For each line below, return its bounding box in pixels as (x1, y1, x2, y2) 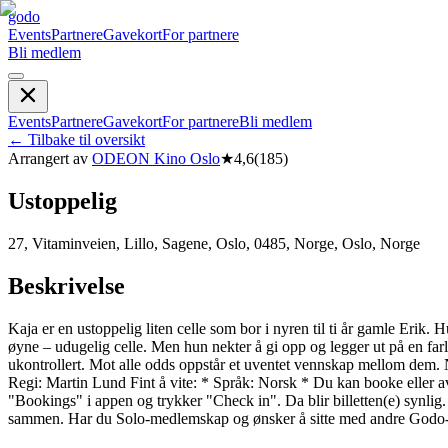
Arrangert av (8, 150, 88, 167)
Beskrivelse (8, 272, 125, 299)
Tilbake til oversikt (28, 131, 145, 148)
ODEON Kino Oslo (92, 150, 220, 167)
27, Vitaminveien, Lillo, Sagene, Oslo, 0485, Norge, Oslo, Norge (8, 234, 420, 252)
